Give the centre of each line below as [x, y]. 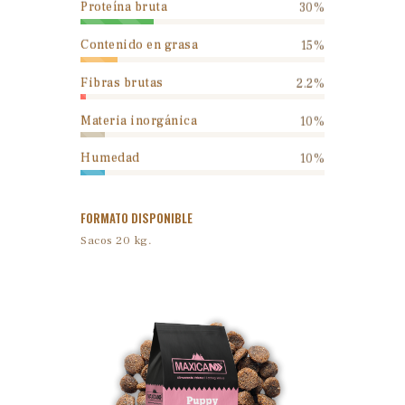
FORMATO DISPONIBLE [137, 217]
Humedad [110, 159]
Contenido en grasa [139, 46]
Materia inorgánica [139, 121]
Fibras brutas [122, 83]
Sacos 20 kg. [116, 240]
